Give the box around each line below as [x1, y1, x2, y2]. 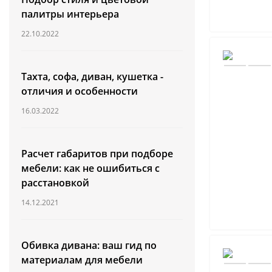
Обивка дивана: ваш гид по [21, 239, 157, 252]
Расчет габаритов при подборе [21, 147, 173, 160]
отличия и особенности [21, 84, 138, 98]
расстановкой [21, 176, 89, 189]
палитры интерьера [21, 7, 119, 21]
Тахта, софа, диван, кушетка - [21, 70, 163, 83]
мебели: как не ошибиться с [21, 161, 160, 175]
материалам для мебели [21, 253, 143, 267]
